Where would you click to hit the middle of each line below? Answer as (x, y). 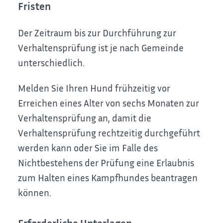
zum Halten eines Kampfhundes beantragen (108, 177)
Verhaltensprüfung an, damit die (85, 117)
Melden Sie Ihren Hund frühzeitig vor (94, 88)
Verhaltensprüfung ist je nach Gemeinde (101, 48)
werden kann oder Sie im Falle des (88, 147)
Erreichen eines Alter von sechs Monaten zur (109, 103)
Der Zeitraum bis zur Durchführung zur (97, 33)
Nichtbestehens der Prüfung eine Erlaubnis (106, 162)
